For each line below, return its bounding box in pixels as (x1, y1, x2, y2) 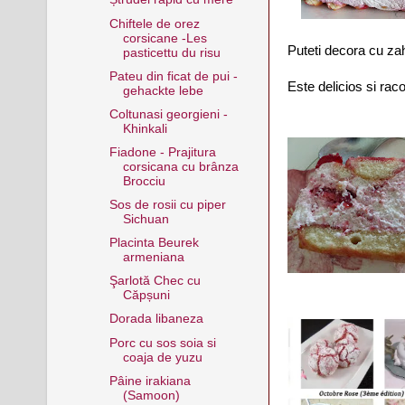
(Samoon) (122, 388, 180, 402)
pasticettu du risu (122, 45, 221, 60)
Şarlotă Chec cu (108, 274, 201, 288)
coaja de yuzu (122, 350, 202, 364)
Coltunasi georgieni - (108, 107, 228, 121)
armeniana (122, 250, 184, 265)
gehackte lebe (122, 83, 203, 98)
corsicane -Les (122, 31, 207, 45)
